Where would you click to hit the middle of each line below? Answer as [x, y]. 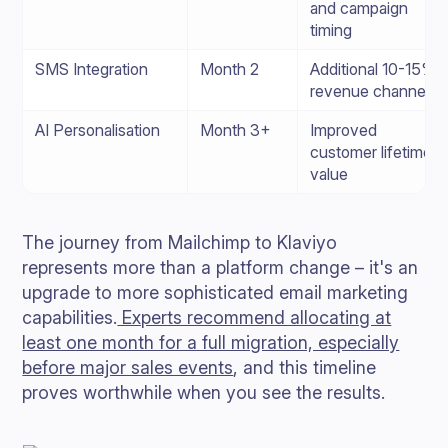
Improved [344, 130]
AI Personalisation [98, 130]
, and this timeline [305, 367]
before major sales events [128, 367]
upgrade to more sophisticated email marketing [215, 292]
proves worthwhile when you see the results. [204, 392]
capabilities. [70, 317]
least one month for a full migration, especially [211, 342]
